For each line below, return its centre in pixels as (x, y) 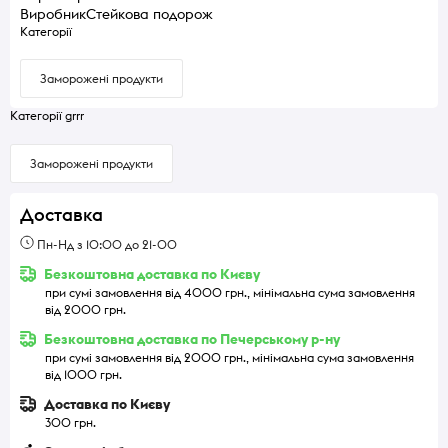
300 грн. (70, 422)
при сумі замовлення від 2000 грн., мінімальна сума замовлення (229, 357)
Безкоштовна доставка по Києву (150, 273)
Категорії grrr (47, 116)
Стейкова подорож (149, 14)
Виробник (53, 14)
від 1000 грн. (83, 374)
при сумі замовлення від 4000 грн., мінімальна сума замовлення (230, 292)
